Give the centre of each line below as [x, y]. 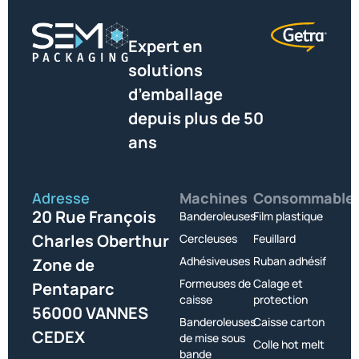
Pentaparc [73, 288]
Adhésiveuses [215, 260]
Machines [214, 198]
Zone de [63, 264]
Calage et [278, 283]
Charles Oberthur [101, 240]
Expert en [165, 46]
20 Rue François [94, 216]
